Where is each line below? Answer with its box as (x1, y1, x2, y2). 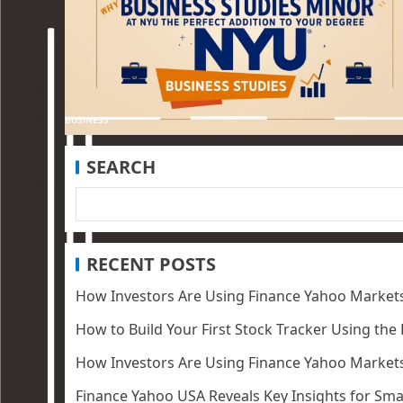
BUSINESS (65, 113, 109, 127)
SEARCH (86, 155, 156, 180)
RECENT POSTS (86, 252, 216, 277)
